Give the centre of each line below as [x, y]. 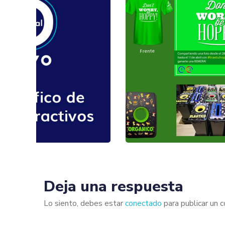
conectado [143, 204]
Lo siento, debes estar [84, 204]
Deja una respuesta [114, 187]
